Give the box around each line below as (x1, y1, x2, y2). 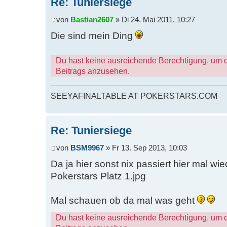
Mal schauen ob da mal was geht (51, 195, 197, 206)
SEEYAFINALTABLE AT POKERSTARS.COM (51, 91, 217, 100)
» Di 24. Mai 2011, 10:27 (113, 16, 195, 24)
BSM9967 (70, 144, 104, 153)
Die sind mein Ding (51, 30, 135, 42)
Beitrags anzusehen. (56, 66, 130, 76)
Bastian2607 (70, 16, 113, 24)
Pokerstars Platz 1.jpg (51, 171, 146, 182)
